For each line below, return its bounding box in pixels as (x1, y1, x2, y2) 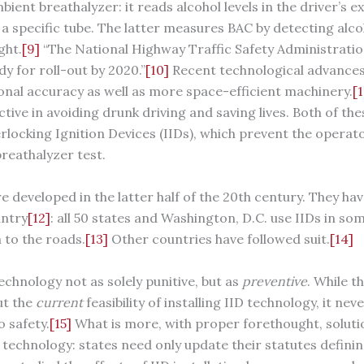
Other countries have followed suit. (107, 231, 330, 248)
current (35, 293, 83, 310)
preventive (241, 272, 307, 289)
